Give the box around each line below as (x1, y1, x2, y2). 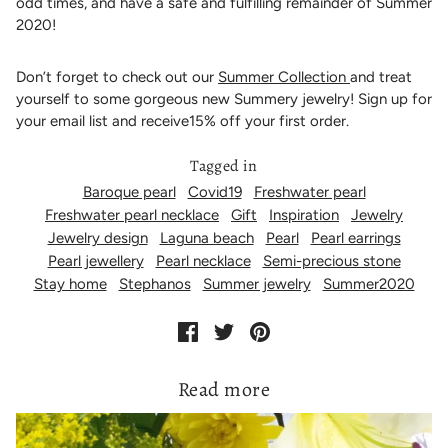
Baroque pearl (82, 183, 176, 202)
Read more (177, 376, 271, 404)
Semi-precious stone (262, 252, 401, 271)
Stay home (33, 275, 107, 294)
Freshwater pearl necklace (45, 206, 219, 225)
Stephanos (118, 275, 191, 294)
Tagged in (190, 155, 258, 178)
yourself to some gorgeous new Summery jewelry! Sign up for (16, 89, 432, 108)
